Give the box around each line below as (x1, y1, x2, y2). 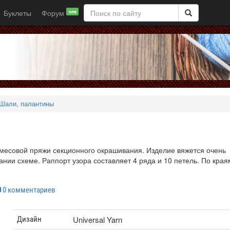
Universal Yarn (73, 214, 123, 225)
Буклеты (4, 8, 31, 18)
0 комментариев (3, 185, 55, 195)
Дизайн (17, 215, 42, 224)
